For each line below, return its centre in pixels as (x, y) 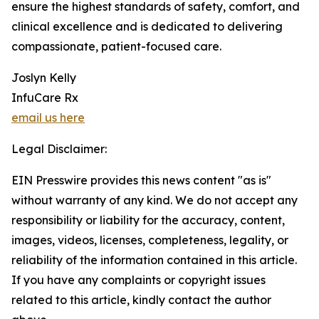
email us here (48, 117)
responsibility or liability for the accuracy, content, (148, 220)
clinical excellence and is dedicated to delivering (147, 26)
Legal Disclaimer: (59, 149)
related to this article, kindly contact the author (141, 300)
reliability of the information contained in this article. (154, 260)
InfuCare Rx (45, 98)
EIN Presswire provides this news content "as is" (141, 180)
